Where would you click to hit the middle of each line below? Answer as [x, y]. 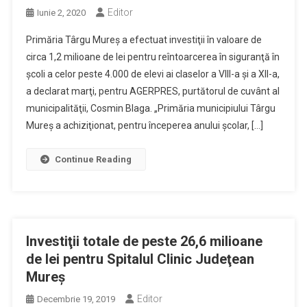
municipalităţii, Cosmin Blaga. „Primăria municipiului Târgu [150, 108]
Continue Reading [93, 159]
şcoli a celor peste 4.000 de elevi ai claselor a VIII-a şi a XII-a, [152, 74]
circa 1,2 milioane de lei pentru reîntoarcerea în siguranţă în [152, 57]
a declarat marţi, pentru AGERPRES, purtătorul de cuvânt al [152, 91]
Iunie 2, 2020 [61, 13]
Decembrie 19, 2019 [76, 299]
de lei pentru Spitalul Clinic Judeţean [140, 259]
